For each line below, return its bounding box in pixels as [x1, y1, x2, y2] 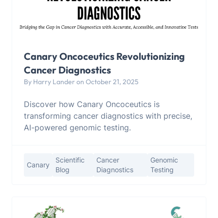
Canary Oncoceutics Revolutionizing [24, 50, 185, 62]
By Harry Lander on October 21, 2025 [24, 77, 139, 86]
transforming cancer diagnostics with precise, [24, 110, 192, 121]
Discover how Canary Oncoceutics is [24, 99, 160, 109]
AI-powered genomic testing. [24, 122, 131, 132]
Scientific [55, 155, 85, 164]
